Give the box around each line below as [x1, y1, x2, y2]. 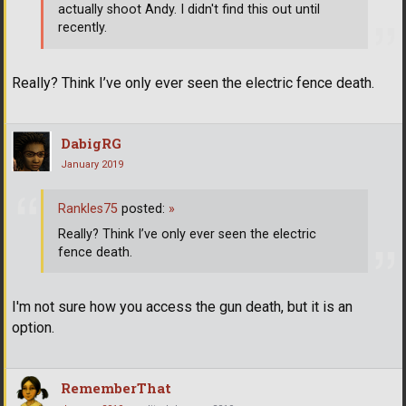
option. [12, 319, 54, 337]
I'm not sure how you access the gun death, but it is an [12, 298, 353, 316]
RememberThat [61, 379, 171, 398]
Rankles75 [58, 200, 118, 217]
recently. [58, 20, 107, 36]
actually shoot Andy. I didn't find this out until [58, 2, 320, 18]
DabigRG [61, 134, 121, 153]
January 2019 [61, 159, 123, 171]
